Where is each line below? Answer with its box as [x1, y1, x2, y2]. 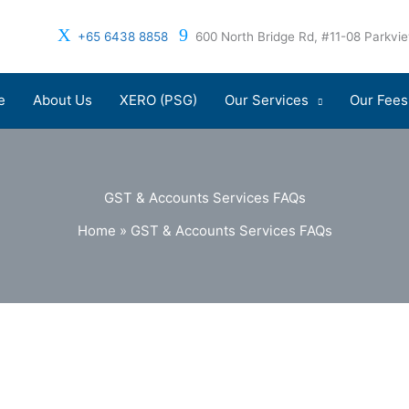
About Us [33, 91, 92, 109]
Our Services [225, 91, 309, 109]
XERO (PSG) [120, 91, 197, 109]
